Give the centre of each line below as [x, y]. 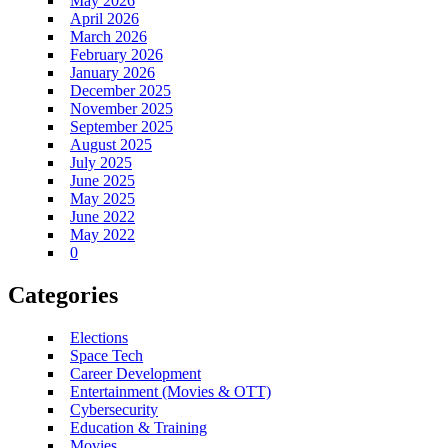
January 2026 [112, 72]
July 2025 [101, 162]
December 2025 [120, 90]
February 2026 [116, 54]
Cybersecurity [114, 409]
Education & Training [138, 427]
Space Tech [106, 355]
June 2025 [102, 180]
